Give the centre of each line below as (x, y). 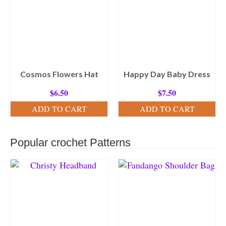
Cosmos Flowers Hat (59, 74)
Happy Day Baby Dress (167, 74)
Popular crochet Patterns (70, 142)
